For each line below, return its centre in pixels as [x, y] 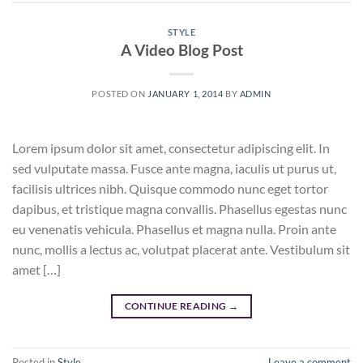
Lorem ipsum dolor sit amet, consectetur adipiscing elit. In [171, 148]
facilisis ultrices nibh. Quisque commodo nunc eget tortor [170, 189]
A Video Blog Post [181, 50]
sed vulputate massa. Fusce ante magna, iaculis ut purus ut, [174, 169]
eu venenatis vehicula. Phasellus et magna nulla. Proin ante [174, 229]
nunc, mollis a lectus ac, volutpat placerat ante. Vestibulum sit [181, 250]
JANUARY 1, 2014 [186, 94]
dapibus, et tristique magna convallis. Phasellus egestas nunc [179, 209]
